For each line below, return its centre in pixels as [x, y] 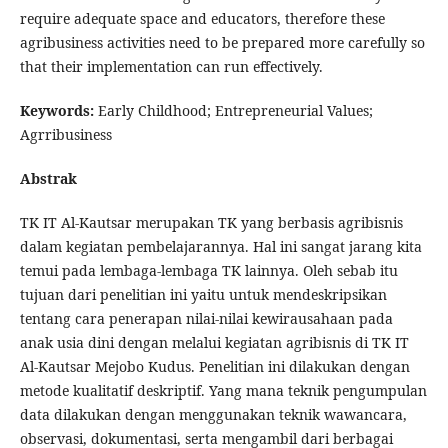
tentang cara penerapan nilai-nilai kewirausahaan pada [206, 319]
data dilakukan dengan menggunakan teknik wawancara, [213, 415]
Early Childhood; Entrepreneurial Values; [233, 111]
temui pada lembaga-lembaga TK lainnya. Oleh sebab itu [208, 271]
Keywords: [56, 111]
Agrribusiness [65, 135]
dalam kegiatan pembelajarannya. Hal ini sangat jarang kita [220, 247]
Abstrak [48, 179]
